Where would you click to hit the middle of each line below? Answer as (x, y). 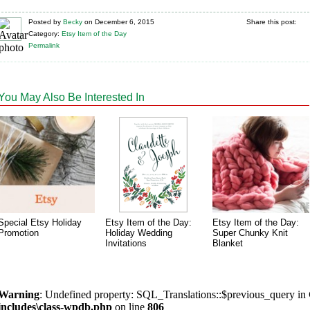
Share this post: (271, 22)
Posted (40, 22)
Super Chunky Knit (250, 233)
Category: (44, 34)
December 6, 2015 (125, 22)
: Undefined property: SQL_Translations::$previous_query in (174, 294)
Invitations (126, 243)
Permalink (44, 45)
